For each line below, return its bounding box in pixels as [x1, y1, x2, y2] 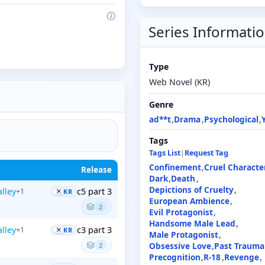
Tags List [149, 148, 181, 159]
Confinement [149, 161, 202, 173]
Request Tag [185, 148, 229, 159]
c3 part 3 [76, 224, 112, 236]
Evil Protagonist [149, 206, 214, 218]
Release [80, 164, 112, 176]
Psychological [203, 114, 258, 125]
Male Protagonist [149, 229, 219, 241]
